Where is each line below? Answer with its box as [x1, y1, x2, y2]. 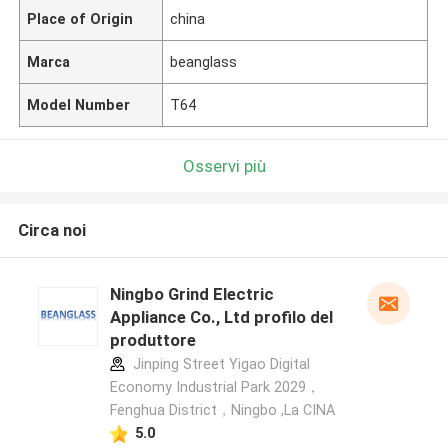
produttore [109, 330, 196, 351]
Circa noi [17, 220, 86, 241]
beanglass [170, 53, 238, 70]
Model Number [27, 96, 131, 113]
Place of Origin [27, 10, 134, 27]
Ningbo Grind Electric [109, 284, 274, 305]
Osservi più [182, 155, 266, 176]
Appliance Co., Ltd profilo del [109, 307, 333, 328]
